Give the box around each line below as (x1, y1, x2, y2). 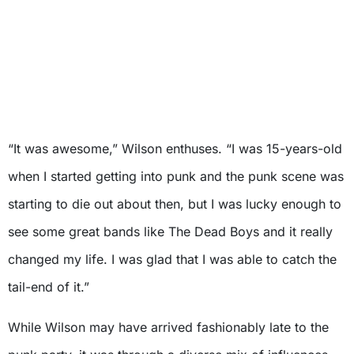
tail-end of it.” (8, 279, 89, 296)
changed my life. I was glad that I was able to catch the (8, 251, 337, 268)
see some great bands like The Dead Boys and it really (8, 224, 333, 240)
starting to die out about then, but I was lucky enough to (8, 196, 341, 213)
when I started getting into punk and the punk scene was (8, 168, 344, 185)
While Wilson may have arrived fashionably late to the (8, 319, 329, 336)
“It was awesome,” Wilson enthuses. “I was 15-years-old (8, 141, 342, 157)
